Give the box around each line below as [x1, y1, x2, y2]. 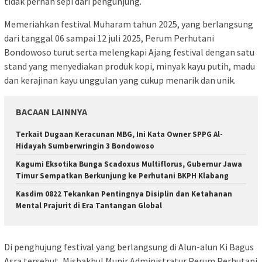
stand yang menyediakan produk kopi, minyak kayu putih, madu [4, 60, 255, 72]
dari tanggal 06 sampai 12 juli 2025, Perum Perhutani [4, 32, 214, 44]
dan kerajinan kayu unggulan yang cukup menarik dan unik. [4, 74, 236, 86]
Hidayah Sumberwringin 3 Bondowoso [16, 140, 154, 151]
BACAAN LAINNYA [16, 105, 87, 118]
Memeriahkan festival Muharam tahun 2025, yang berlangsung [4, 18, 253, 30]
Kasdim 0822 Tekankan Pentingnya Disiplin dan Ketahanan [16, 188, 232, 199]
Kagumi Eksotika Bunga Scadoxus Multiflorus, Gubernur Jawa [16, 158, 242, 169]
